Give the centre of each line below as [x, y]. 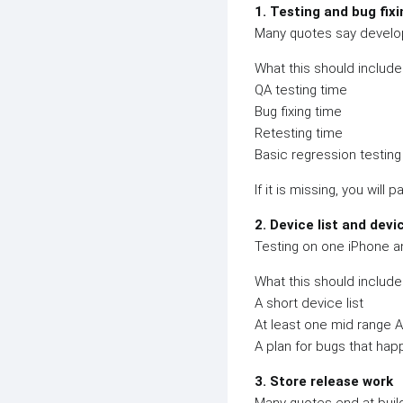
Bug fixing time [298, 112]
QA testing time [301, 90]
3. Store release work [324, 381]
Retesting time [299, 133]
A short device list [309, 303]
